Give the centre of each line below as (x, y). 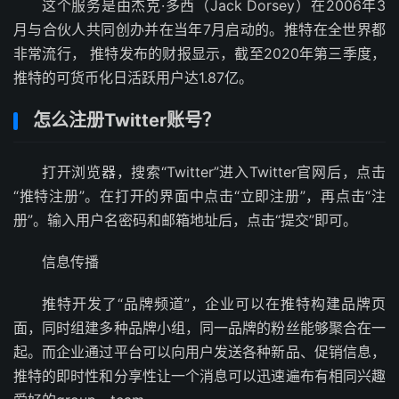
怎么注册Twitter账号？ (126, 120)
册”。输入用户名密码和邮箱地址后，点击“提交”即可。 (185, 220)
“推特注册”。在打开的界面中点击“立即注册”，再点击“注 (199, 195)
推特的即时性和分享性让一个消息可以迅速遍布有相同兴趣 (199, 375)
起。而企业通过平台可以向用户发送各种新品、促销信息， (199, 351)
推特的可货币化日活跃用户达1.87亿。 (133, 77)
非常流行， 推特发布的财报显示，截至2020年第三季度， (199, 53)
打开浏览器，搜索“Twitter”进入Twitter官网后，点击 (214, 171)
